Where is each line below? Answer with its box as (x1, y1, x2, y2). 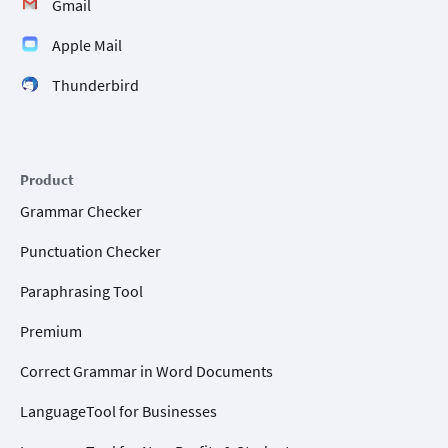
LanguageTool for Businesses (20, 400, 217, 421)
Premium (20, 320, 82, 341)
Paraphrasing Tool (20, 280, 143, 301)
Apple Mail (52, 34, 122, 55)
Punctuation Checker (20, 240, 161, 261)
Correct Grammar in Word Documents (20, 360, 273, 381)
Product (20, 169, 74, 189)
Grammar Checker (20, 200, 142, 221)
